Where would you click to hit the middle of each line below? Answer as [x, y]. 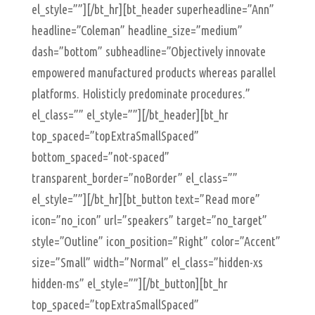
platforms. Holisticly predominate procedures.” [141, 94]
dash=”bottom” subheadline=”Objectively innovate [148, 51]
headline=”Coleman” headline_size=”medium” [137, 30]
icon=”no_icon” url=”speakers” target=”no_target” [149, 220]
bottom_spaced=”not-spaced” [100, 157]
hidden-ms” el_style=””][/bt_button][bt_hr [129, 283]
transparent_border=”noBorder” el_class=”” [134, 178]
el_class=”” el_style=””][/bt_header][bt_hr [130, 115]
